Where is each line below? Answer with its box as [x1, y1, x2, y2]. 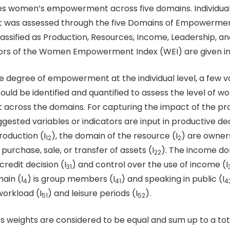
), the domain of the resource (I [51, 129, 178, 142]
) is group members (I [27, 172, 115, 185]
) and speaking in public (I [121, 172, 224, 185]
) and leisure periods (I [48, 187, 138, 199]
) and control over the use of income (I [72, 158, 228, 170]
